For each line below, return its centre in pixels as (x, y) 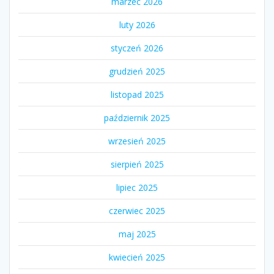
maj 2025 (137, 234)
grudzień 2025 (137, 72)
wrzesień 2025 (137, 141)
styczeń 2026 (137, 48)
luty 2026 (137, 25)
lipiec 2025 (137, 188)
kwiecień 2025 (137, 257)
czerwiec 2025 (137, 211)
